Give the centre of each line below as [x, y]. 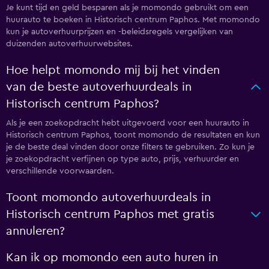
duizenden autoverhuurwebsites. [69, 44]
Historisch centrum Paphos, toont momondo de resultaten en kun [133, 135]
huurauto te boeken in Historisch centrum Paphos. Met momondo [133, 20]
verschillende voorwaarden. [60, 171]
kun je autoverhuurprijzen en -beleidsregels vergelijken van [119, 32]
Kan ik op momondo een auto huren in [112, 258]
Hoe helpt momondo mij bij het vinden [113, 70]
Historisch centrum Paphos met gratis [110, 214]
